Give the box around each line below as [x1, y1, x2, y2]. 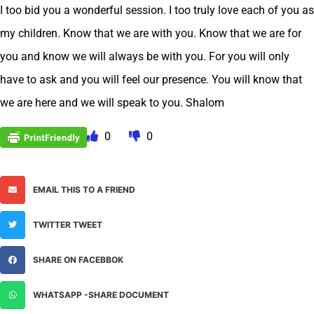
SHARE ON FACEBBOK [32, 254, 123, 265]
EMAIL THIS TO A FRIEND [32, 184, 135, 195]
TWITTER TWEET [32, 219, 102, 230]
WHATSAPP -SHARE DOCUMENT [32, 289, 169, 300]
